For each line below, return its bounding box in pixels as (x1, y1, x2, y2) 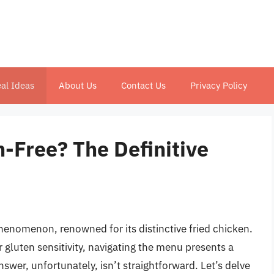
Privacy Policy (190, 80, 247, 91)
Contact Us (121, 80, 166, 91)
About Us (59, 80, 97, 91)
